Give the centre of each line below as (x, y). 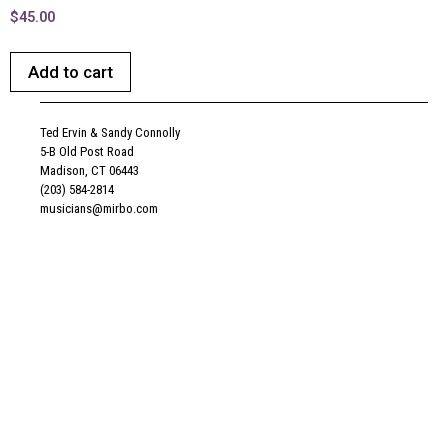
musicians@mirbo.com (99, 209)
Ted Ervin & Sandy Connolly (110, 133)
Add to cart (70, 71)
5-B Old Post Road (87, 152)
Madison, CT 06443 (89, 171)
